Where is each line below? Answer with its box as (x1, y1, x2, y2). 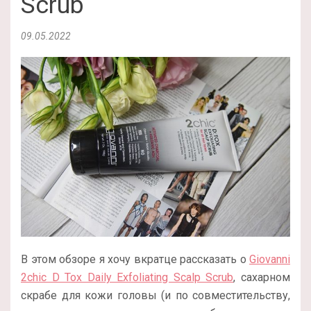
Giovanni (249, 252, 290, 266)
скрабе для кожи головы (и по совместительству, (21, 288, 290, 302)
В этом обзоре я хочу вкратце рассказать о (21, 252, 249, 266)
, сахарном (233, 270, 291, 284)
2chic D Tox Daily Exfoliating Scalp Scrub (21, 270, 234, 284)
